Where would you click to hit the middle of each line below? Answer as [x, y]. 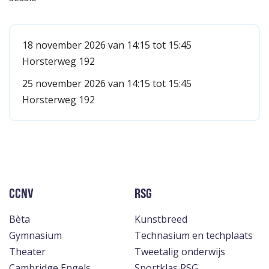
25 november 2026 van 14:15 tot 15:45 [107, 83]
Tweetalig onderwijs [180, 252]
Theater [27, 252]
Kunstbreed [161, 219]
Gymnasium [35, 235]
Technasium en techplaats [194, 235]
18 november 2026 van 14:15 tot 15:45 [107, 45]
